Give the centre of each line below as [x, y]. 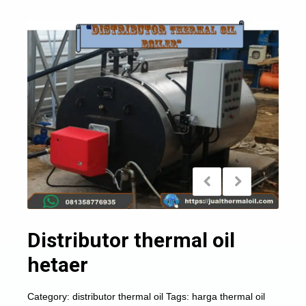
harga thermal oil [228, 296]
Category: [50, 296]
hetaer [58, 265]
